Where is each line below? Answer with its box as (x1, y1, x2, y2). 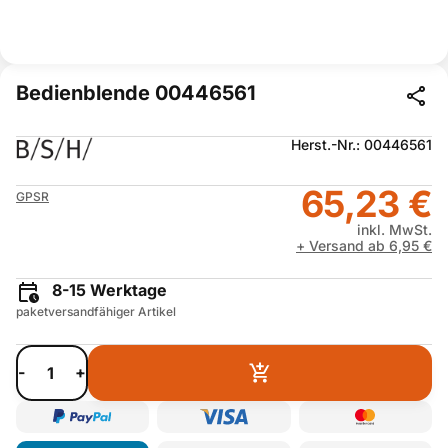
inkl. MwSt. (357, 221, 432, 238)
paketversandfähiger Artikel (16, 303, 176, 319)
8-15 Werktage (48, 280, 167, 300)
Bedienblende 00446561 (16, 81, 256, 105)
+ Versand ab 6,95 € (296, 237, 432, 254)
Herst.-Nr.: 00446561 (291, 136, 432, 153)
